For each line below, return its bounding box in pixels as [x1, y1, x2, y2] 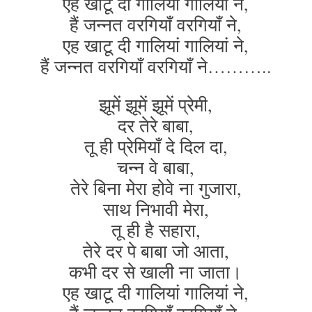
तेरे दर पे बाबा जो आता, [82, 239, 229, 263]
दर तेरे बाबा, [118, 114, 194, 137]
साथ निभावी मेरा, [102, 197, 209, 221]
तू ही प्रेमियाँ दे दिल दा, [84, 134, 228, 158]
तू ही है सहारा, [111, 218, 201, 242]
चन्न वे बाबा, [117, 155, 195, 179]
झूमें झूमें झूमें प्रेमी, [99, 93, 213, 116]
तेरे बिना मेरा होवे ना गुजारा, [70, 176, 242, 200]
